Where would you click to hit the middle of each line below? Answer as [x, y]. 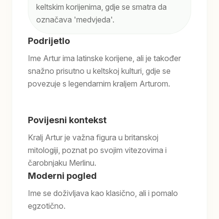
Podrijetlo [49, 41]
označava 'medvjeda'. [75, 20]
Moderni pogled [62, 176]
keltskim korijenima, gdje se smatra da [101, 7]
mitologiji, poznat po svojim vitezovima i [97, 150]
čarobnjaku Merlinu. [62, 163]
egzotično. [47, 206]
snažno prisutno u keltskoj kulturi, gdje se [99, 71]
